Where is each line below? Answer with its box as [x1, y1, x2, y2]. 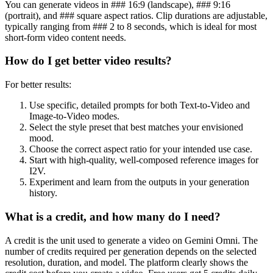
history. [29, 188, 57, 199]
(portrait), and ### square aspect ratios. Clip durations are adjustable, [5, 10, 268, 21]
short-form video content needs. [5, 32, 126, 43]
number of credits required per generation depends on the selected [5, 246, 257, 257]
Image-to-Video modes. [29, 111, 119, 122]
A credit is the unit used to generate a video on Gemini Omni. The [5, 235, 258, 246]
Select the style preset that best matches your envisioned [29, 122, 243, 133]
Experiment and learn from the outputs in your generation [29, 177, 249, 188]
